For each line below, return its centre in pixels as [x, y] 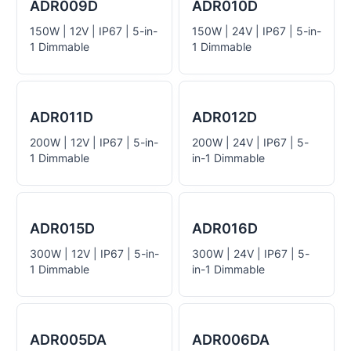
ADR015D [62, 228]
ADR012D [224, 117]
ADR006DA [231, 340]
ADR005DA [68, 340]
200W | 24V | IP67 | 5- [250, 142]
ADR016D [225, 228]
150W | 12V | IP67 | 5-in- [94, 31]
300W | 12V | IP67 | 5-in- [94, 253]
